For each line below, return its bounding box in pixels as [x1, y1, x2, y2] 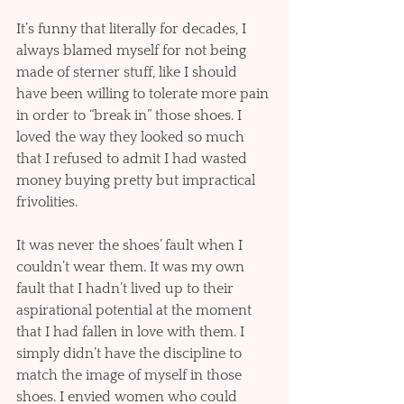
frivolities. [16, 194, 81, 211]
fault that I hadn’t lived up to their [16, 280, 237, 298]
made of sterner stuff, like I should [16, 64, 241, 81]
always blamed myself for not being [16, 42, 250, 60]
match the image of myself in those [16, 367, 245, 384]
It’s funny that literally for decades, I [16, 21, 250, 38]
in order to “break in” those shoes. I [16, 107, 245, 124]
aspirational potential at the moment [16, 302, 255, 319]
